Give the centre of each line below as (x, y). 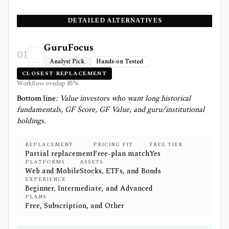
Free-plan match (121, 154)
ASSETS (91, 162)
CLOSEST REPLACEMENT (65, 73)
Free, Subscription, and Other (75, 206)
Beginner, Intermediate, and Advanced (89, 188)
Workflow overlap (42, 84)
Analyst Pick (67, 62)
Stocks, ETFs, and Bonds (120, 171)
